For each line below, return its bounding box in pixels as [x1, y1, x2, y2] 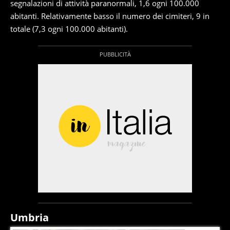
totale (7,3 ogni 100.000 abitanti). [10, 24, 128, 34]
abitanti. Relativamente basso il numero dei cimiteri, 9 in [10, 11, 209, 22]
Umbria [10, 210, 49, 225]
